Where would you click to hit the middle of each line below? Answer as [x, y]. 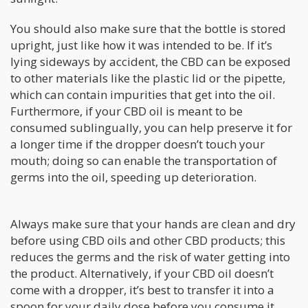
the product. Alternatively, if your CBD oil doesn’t [142, 274]
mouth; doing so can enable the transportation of [144, 161]
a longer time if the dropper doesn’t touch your [137, 144]
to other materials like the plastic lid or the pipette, [148, 78]
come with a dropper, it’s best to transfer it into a [142, 290]
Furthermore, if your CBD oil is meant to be [126, 111]
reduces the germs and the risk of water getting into [150, 257]
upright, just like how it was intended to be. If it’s [141, 45]
